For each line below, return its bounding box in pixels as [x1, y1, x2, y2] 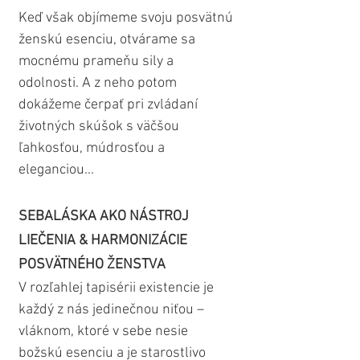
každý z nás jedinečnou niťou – [18, 301, 207, 319]
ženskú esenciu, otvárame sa [18, 31, 198, 49]
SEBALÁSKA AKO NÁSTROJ [18, 208, 192, 226]
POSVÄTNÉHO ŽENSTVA [18, 256, 166, 274]
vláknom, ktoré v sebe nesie [18, 323, 191, 341]
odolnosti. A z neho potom [18, 75, 180, 92]
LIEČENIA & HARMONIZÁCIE [18, 232, 190, 250]
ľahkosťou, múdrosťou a [18, 140, 168, 157]
